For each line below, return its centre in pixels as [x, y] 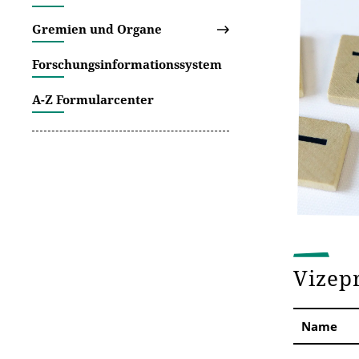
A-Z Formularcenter [93, 99]
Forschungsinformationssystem [127, 64]
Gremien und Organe [97, 29]
